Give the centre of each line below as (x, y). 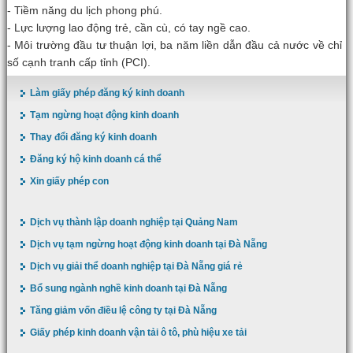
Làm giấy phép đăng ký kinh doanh (107, 93)
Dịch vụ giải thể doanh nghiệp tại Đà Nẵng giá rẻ (136, 266)
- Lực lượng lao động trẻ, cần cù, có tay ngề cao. (128, 28)
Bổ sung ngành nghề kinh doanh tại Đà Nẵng (128, 288)
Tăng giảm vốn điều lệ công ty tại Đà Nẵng (123, 310)
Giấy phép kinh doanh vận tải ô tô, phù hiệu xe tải (138, 333)
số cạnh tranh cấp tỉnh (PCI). (78, 62)
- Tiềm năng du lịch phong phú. (84, 10)
